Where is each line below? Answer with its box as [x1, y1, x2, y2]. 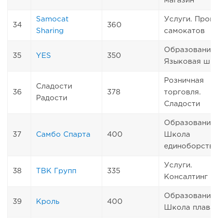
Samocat [36, 16, 69, 22]
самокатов [164, 27, 205, 34]
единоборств [164, 143, 214, 149]
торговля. [164, 89, 201, 95]
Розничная [164, 77, 204, 84]
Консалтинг [164, 173, 208, 180]
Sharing [36, 27, 64, 34]
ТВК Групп [36, 167, 76, 174]
